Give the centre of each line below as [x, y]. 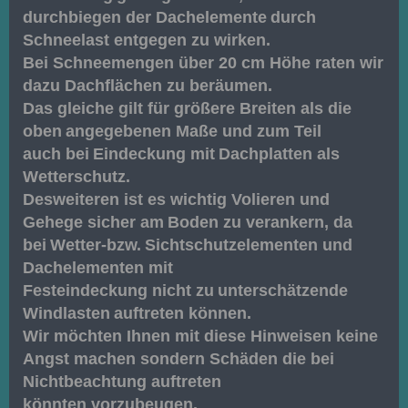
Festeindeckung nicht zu [118, 291]
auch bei [56, 154]
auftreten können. [183, 314]
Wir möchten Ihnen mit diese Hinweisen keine [200, 337]
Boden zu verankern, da [262, 223]
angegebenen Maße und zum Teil [194, 132]
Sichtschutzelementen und [249, 245]
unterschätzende [283, 291]
